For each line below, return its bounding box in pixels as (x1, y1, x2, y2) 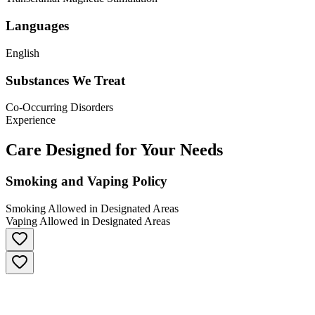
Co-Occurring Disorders (6, 101, 113, 114)
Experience (6, 114, 56, 127)
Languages (6, 18, 69, 34)
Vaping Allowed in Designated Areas (6, 214, 170, 227)
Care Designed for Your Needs (6, 141, 223, 160)
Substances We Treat (6, 72, 125, 88)
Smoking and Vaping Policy (6, 174, 167, 189)
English (6, 46, 39, 59)
